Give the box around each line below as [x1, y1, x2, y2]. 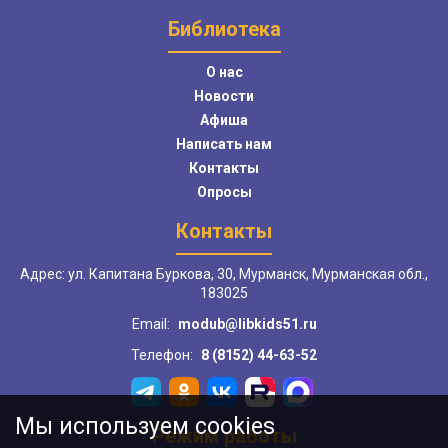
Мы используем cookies [15, 413, 275, 440]
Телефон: [131, 347, 193, 364]
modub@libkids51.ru [177, 316, 317, 333]
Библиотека [167, 17, 281, 42]
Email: [131, 316, 170, 333]
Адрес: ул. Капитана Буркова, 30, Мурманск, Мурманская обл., [20, 266, 428, 283]
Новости [194, 88, 254, 105]
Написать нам [176, 136, 272, 153]
